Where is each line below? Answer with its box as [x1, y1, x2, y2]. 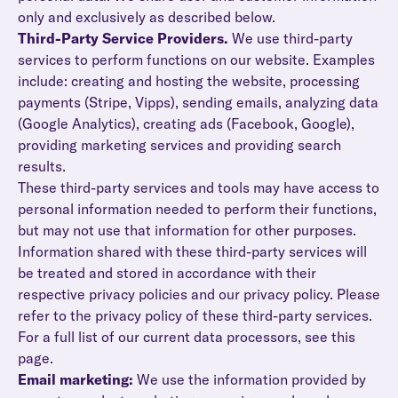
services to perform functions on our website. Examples [18, 51, 375, 68]
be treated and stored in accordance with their [18, 264, 316, 282]
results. [18, 157, 66, 175]
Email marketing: [18, 370, 133, 388]
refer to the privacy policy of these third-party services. [18, 306, 372, 324]
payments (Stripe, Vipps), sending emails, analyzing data [18, 93, 378, 111]
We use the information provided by [133, 370, 366, 388]
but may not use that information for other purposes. [18, 221, 356, 239]
